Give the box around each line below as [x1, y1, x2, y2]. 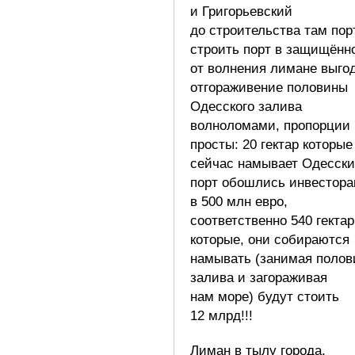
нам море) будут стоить [190, 288, 339, 304]
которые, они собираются [190, 231, 349, 247]
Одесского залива [190, 98, 302, 114]
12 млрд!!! [190, 307, 253, 323]
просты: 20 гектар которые [190, 136, 353, 152]
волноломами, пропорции [190, 117, 350, 133]
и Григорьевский [190, 3, 292, 19]
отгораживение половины [190, 79, 348, 95]
